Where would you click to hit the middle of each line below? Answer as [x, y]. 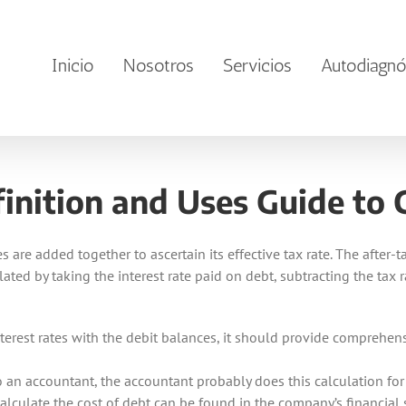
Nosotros [159, 65]
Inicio [73, 65]
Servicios [257, 65]
